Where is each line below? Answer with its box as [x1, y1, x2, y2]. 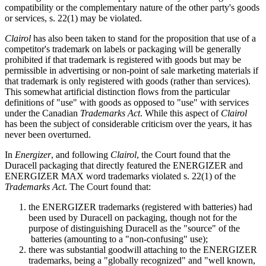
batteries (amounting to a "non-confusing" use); [28, 233, 208, 244]
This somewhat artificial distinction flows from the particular [5, 86, 230, 97]
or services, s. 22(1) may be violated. [5, 12, 142, 23]
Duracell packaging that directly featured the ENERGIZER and [5, 160, 243, 170]
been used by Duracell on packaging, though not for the [28, 212, 237, 223]
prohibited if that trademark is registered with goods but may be [5, 54, 241, 65]
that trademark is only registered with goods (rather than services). [5, 75, 251, 86]
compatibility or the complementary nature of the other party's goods [5, 2, 259, 12]
